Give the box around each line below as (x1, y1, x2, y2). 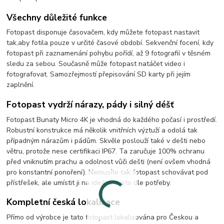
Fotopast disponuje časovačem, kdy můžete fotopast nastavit (6, 27, 200, 37)
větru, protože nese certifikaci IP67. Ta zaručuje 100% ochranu (6, 146, 205, 156)
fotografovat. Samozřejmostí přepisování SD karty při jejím (6, 69, 191, 79)
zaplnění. (6, 80, 35, 90)
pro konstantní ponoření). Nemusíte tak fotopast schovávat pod (6, 167, 208, 177)
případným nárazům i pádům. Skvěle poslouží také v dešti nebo (6, 135, 206, 145)
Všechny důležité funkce (6, 11, 107, 23)
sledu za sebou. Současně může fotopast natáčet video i (6, 59, 185, 69)
